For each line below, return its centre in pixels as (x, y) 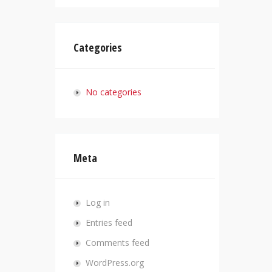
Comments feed (117, 243)
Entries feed (109, 223)
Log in (98, 202)
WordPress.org (115, 263)
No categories (114, 92)
